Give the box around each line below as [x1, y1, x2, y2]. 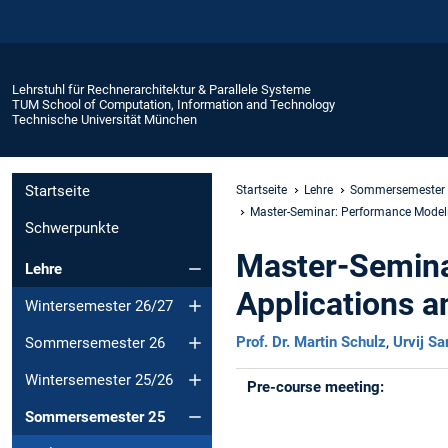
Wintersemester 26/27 [25, 296, 173, 315]
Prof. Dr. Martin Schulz [236, 332, 386, 351]
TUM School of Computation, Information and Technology [12, 96, 335, 112]
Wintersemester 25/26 [25, 370, 173, 389]
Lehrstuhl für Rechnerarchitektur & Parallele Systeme [12, 81, 311, 97]
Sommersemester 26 [25, 333, 165, 352]
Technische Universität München [12, 111, 197, 127]
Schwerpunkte [25, 219, 119, 238]
